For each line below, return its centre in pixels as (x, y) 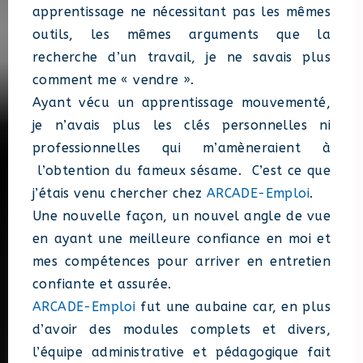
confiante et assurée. (102, 284)
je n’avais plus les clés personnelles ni (181, 126)
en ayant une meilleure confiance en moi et (181, 239)
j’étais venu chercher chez (120, 194)
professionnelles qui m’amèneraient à (181, 148)
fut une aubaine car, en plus (233, 307)
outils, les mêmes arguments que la (181, 35)
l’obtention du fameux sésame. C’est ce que (181, 171)
